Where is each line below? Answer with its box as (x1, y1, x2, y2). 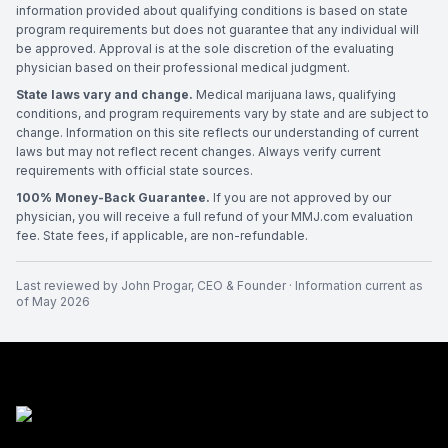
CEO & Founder (197, 278, 286, 293)
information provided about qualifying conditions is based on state (16, 3, 408, 18)
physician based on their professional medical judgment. (16, 60, 350, 75)
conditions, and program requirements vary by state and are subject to (16, 106, 429, 121)
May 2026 (32, 294, 90, 309)
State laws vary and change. (16, 87, 193, 102)
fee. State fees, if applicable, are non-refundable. (16, 228, 308, 243)
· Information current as (286, 278, 423, 293)
